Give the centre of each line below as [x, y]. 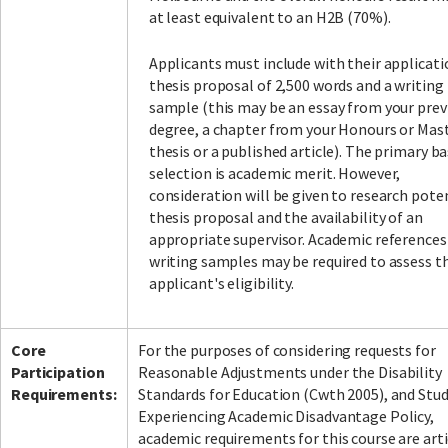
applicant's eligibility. [221, 283]
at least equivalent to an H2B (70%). [269, 17]
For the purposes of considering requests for [287, 350]
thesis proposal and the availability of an [285, 217]
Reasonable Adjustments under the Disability [290, 372]
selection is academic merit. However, [274, 173]
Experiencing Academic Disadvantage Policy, [286, 416]
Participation [58, 372]
